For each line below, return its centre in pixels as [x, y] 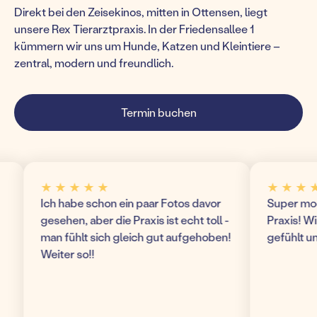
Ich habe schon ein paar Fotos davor [99, 203]
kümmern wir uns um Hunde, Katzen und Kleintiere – [147, 46]
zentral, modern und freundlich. [94, 63]
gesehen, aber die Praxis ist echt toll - [103, 220]
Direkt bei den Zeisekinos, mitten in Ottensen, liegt [141, 12]
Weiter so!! [36, 254]
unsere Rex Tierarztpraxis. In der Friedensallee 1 [134, 29]
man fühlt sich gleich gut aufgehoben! [104, 237]
